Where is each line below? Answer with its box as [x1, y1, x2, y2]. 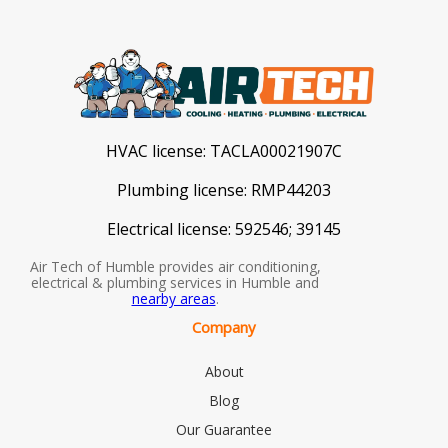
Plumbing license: [117, 178, 251, 201]
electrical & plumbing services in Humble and [31, 272, 319, 292]
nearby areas [131, 288, 216, 308]
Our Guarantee [176, 419, 272, 439]
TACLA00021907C [210, 139, 342, 162]
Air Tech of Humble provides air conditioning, [29, 256, 321, 276]
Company [192, 316, 256, 337]
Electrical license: [107, 217, 235, 240]
